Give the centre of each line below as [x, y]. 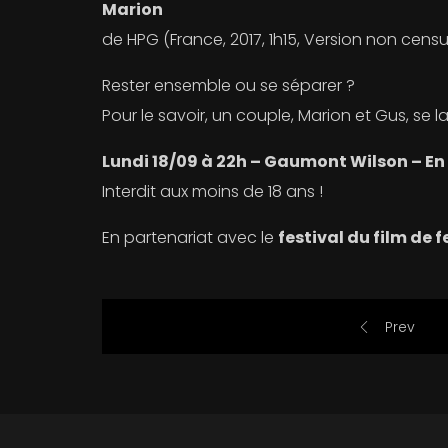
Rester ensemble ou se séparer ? [228, 86]
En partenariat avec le [190, 238]
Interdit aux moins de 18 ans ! [212, 192]
